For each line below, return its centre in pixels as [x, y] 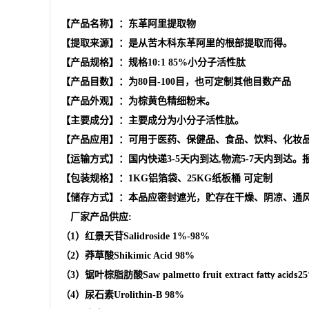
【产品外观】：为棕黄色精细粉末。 [138, 101]
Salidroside [147, 237]
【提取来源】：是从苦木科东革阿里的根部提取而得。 [177, 43]
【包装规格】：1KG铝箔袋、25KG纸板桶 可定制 [167, 179]
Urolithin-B [138, 295]
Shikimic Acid [143, 256]
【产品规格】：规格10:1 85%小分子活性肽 [153, 63]
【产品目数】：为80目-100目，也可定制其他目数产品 [176, 82]
